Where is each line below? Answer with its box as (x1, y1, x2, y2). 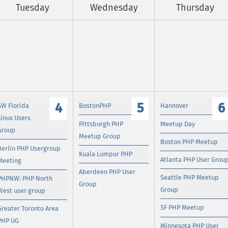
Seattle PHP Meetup (160, 174, 219, 182)
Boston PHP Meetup (160, 137, 218, 146)
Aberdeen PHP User (79, 167, 136, 176)
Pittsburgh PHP (79, 120, 124, 128)
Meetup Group (79, 132, 121, 140)
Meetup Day (160, 120, 195, 128)
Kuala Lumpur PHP (79, 150, 133, 158)
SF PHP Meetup (160, 204, 205, 212)
